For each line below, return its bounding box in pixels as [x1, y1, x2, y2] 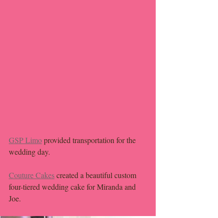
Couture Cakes [9, 170, 54, 181]
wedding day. [9, 146, 52, 157]
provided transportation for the [42, 135, 138, 145]
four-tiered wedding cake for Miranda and [9, 182, 138, 192]
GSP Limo [9, 135, 42, 145]
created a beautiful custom [54, 170, 138, 181]
